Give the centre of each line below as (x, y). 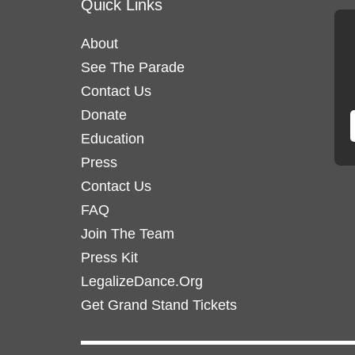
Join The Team (128, 234)
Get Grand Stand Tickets (159, 305)
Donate (104, 115)
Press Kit (109, 258)
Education (113, 139)
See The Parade (133, 68)
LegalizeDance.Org (142, 282)
